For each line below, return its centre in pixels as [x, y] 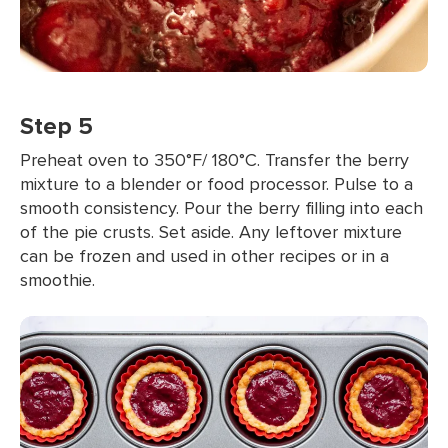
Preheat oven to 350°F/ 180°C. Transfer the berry [214, 159]
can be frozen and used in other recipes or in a [204, 255]
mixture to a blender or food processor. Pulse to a [216, 183]
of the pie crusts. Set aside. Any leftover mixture [211, 231]
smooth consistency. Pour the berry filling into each [221, 207]
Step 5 [56, 125]
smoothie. [57, 279]
